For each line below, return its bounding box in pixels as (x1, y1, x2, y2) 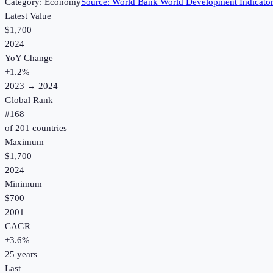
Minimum (5, 179, 42, 190)
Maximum (5, 137, 44, 147)
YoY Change (5, 53, 53, 63)
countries (30, 123, 67, 133)
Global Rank (5, 95, 53, 105)
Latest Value (5, 11, 51, 21)
